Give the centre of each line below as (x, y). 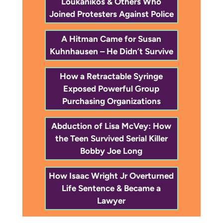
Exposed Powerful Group (111, 88)
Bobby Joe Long (111, 151)
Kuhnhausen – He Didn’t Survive (111, 51)
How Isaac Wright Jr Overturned (111, 175)
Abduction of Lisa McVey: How (111, 126)
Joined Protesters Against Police (111, 14)
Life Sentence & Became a (111, 188)
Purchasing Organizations (111, 101)
